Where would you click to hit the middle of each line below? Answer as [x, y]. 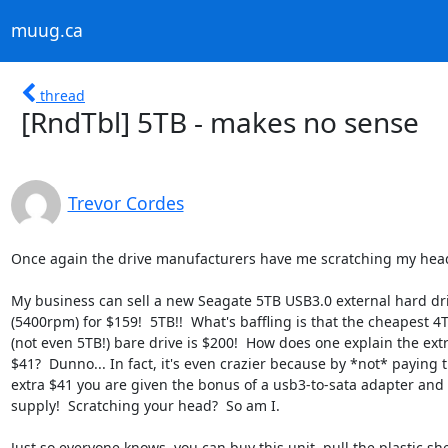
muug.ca [46, 30]
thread [62, 95]
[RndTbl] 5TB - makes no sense [220, 121]
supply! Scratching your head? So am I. [145, 405]
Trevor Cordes [125, 202]
